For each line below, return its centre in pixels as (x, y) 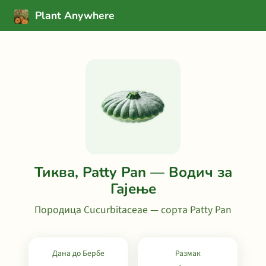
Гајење (133, 189)
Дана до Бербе (78, 253)
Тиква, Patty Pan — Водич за (133, 172)
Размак (188, 253)
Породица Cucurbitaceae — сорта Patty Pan (133, 210)
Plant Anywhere (73, 15)
